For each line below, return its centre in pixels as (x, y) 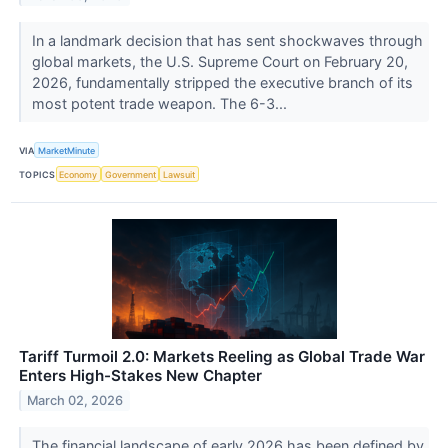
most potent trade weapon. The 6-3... (161, 103)
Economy (78, 174)
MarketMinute (67, 150)
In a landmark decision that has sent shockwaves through (227, 40)
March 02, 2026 (75, 401)
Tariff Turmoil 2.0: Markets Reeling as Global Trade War (222, 357)
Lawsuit (179, 174)
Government (130, 174)
